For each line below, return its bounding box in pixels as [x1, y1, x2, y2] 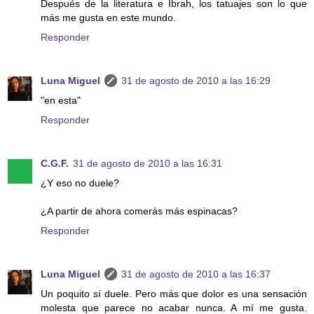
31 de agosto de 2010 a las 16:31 [73, 157, 222, 169]
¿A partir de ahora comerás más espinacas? [41, 205, 238, 217]
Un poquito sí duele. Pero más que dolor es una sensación [41, 287, 307, 299]
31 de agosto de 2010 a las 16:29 [121, 74, 271, 86]
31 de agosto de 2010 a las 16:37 [121, 268, 271, 280]
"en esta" [41, 94, 81, 106]
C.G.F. [41, 157, 69, 169]
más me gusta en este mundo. [41, 11, 176, 23]
